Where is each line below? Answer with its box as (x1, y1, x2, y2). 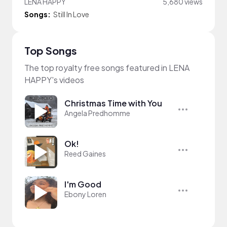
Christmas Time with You (64, 97, 162, 108)
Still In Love (53, 9, 89, 19)
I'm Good (64, 178, 101, 190)
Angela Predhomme (64, 108, 130, 118)
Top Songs (24, 44, 77, 57)
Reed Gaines (64, 148, 106, 158)
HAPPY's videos (24, 74, 84, 85)
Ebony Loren (64, 189, 106, 199)
